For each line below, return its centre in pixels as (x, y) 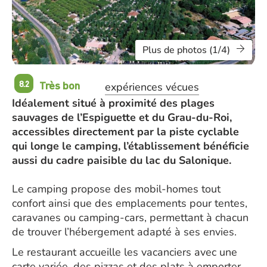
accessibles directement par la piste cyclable (125, 132)
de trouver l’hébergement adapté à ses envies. (124, 232)
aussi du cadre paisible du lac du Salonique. (122, 160)
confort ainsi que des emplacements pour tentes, (130, 203)
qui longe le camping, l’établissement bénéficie (131, 146)
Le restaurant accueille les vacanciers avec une (125, 252)
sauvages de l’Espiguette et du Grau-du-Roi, (122, 117)
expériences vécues (152, 87)
